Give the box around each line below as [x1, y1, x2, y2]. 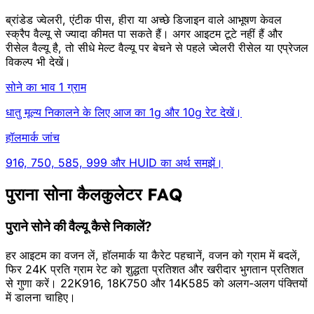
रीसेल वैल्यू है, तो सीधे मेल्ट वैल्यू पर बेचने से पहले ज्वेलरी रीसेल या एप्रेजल [6, 41, 308, 55]
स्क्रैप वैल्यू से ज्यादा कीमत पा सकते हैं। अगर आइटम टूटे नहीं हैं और [6, 27, 282, 41]
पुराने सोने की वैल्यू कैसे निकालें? [6, 218, 151, 235]
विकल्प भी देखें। [6, 55, 71, 69]
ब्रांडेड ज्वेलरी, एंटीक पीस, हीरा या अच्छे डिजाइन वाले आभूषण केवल [6, 13, 282, 27]
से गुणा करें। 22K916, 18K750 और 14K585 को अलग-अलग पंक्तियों [6, 275, 308, 290]
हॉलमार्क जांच [6, 130, 60, 145]
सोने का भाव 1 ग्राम [6, 80, 86, 95]
